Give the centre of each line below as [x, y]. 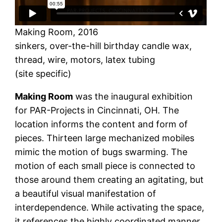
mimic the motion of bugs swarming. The [101, 152]
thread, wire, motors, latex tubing [85, 59]
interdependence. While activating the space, [110, 207]
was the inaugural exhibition [133, 96]
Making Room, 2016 [57, 32]
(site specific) [43, 73]
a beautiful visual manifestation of [86, 193]
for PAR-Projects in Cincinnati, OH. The [97, 110]
